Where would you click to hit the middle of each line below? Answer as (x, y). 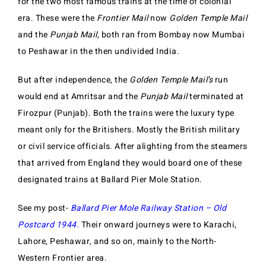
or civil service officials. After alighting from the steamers (133, 147)
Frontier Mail (123, 18)
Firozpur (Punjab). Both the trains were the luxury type (126, 113)
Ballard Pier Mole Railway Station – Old (148, 208)
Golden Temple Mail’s (171, 80)
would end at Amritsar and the (79, 97)
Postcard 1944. (48, 225)
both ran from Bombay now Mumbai (173, 35)
